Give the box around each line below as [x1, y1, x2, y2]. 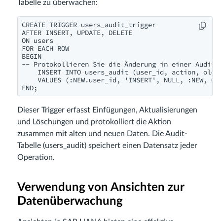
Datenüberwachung [17, 195, 123, 208]
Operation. [17, 153, 55, 162]
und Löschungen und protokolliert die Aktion [17, 118, 171, 126]
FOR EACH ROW [22, 44, 69, 53]
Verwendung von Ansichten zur [17, 182, 184, 194]
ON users [22, 36, 53, 45]
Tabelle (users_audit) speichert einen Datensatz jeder [17, 142, 197, 150]
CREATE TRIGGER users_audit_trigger [22, 20, 156, 30]
